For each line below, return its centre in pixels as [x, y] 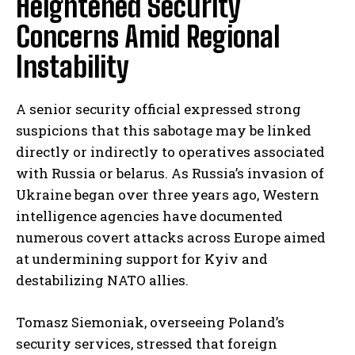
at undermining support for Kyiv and [142, 259]
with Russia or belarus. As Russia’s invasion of [170, 174]
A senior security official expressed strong [158, 109]
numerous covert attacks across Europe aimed [171, 238]
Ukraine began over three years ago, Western [168, 195]
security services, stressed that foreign [147, 344]
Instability [73, 67]
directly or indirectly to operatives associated [170, 152]
